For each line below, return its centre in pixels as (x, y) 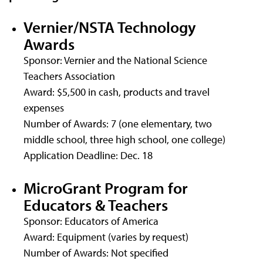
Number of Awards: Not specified (96, 252)
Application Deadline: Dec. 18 (88, 155)
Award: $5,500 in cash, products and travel (117, 92)
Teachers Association (69, 76)
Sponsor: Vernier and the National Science (115, 60)
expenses (44, 107)
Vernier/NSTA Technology (110, 26)
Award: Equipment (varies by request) (106, 237)
